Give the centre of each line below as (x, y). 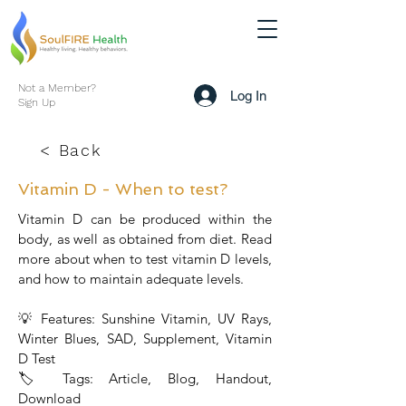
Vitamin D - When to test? (123, 189)
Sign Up (37, 102)
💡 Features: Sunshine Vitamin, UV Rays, (145, 319)
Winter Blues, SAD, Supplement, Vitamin (145, 338)
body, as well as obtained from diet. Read (145, 239)
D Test (37, 358)
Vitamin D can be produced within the (145, 219)
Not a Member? (57, 88)
